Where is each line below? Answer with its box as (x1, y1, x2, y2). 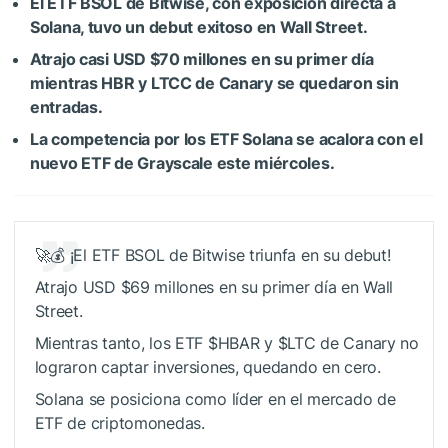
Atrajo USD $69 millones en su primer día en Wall (34, 277, 394, 298)
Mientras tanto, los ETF (34, 333, 208, 354)
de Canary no (315, 333, 419, 354)
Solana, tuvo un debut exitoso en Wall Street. (30, 17, 368, 38)
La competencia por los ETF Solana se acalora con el (30, 129, 423, 150)
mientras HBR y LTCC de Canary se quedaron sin (30, 73, 399, 94)
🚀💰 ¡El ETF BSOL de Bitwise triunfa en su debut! (34, 245, 391, 266)
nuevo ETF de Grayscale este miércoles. (30, 153, 335, 174)
